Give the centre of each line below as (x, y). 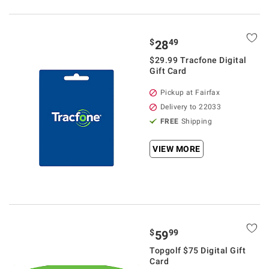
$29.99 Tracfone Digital (198, 60)
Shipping (197, 121)
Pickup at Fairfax (190, 92)
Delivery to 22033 (191, 107)
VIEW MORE (177, 149)
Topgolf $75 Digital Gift (198, 250)
